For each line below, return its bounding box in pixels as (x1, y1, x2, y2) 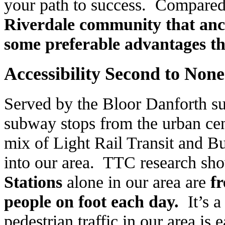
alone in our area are (67, 172, 210, 191)
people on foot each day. (4, 191, 188, 211)
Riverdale (4, 15, 75, 34)
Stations (4, 172, 67, 191)
